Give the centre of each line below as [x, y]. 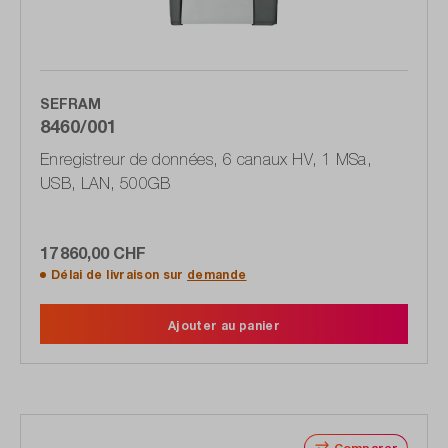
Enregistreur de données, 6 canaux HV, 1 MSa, [206, 159]
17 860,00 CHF [93, 253]
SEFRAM [70, 104]
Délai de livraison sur [119, 275]
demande [217, 275]
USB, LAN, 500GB [105, 183]
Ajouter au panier [224, 326]
